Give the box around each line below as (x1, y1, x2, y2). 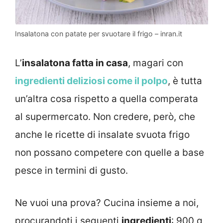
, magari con (128, 57, 183, 69)
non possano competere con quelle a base (15, 147, 204, 159)
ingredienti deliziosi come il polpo (15, 75, 168, 87)
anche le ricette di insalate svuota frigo (15, 129, 190, 141)
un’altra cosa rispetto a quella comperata (15, 93, 198, 105)
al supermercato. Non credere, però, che (15, 111, 195, 123)
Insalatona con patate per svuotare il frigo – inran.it (15, 29, 182, 38)
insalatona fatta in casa (22, 57, 128, 69)
